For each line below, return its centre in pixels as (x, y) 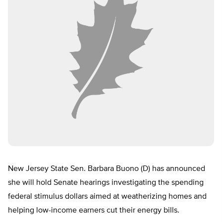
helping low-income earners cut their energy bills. (94, 211)
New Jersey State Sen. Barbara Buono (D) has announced (107, 169)
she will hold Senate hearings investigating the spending (106, 183)
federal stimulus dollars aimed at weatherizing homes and (107, 197)
